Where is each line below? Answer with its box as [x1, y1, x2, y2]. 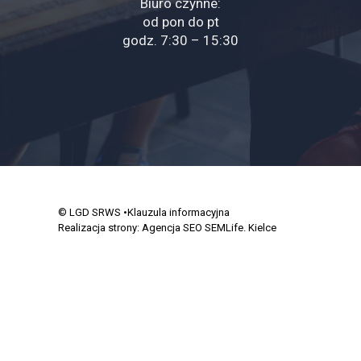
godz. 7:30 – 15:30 [122, 32, 239, 49]
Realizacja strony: [58, 222, 142, 234]
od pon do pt [142, 14, 219, 31]
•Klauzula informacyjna [123, 206, 230, 219]
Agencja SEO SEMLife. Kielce [142, 222, 276, 234]
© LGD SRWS [58, 206, 121, 219]
